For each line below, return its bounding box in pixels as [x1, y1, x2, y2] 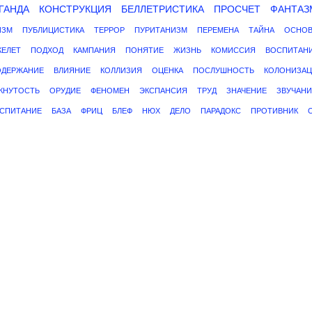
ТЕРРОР [94, 26, 125, 34]
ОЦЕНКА [152, 66, 183, 75]
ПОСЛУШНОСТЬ [193, 66, 254, 75]
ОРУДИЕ [49, 86, 81, 95]
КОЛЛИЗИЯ [100, 66, 142, 75]
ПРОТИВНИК [251, 107, 298, 115]
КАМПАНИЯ [73, 46, 116, 54]
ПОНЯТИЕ [125, 46, 164, 54]
